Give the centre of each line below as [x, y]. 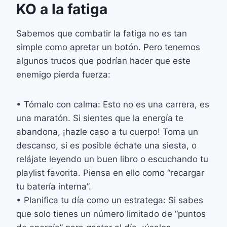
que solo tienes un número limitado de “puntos [111, 214]
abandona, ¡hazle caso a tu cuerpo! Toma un [107, 132]
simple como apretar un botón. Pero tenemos [108, 47]
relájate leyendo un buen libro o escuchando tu [112, 159]
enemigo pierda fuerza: [63, 75]
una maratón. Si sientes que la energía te [100, 118]
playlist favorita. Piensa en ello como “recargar [110, 173]
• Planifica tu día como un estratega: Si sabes [110, 200]
